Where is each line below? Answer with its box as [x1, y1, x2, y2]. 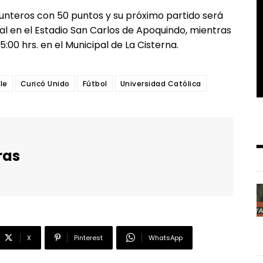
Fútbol [82, 79, 107, 89]
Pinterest [73, 233, 103, 243]
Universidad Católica [120, 79, 201, 89]
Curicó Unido [20, 79, 70, 89]
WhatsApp [148, 233, 183, 243]
